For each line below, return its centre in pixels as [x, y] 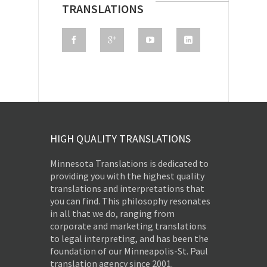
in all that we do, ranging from [112, 213]
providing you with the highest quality [127, 176]
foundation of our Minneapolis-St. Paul [129, 251]
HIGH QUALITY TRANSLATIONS [120, 138]
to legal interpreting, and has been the [129, 238]
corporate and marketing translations [128, 226]
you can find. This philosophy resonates [130, 201]
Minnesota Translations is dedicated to [129, 163]
